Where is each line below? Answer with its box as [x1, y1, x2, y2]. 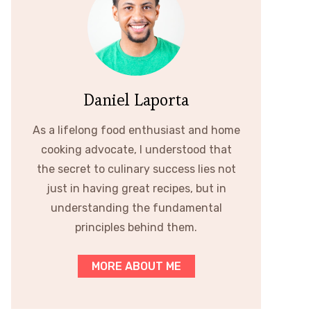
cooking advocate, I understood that [40, 143, 232, 156]
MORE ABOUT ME [91, 260, 181, 273]
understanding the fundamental [50, 201, 222, 215]
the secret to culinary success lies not [36, 162, 236, 176]
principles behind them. [75, 221, 197, 234]
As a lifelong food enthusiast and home [32, 124, 240, 137]
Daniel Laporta [83, 89, 189, 110]
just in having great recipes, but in [46, 182, 226, 195]
